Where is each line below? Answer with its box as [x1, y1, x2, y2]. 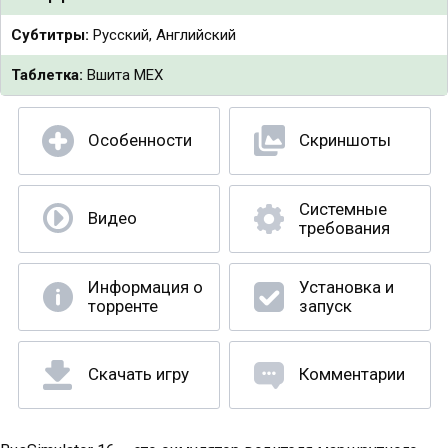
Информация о [87, 277, 203, 297]
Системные [298, 199, 387, 219]
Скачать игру [87, 364, 189, 384]
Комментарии [298, 364, 405, 384]
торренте [87, 296, 158, 316]
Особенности [87, 130, 192, 150]
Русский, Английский [89, 26, 236, 44]
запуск [298, 296, 352, 316]
